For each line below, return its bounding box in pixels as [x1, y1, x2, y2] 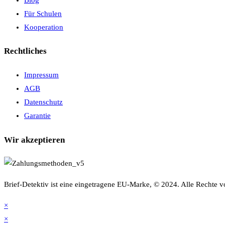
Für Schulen [24, 9, 62, 18]
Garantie [24, 111, 51, 120]
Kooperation [24, 23, 63, 31]
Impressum [24, 70, 59, 79]
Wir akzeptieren [4, 135, 65, 145]
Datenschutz [24, 97, 63, 106]
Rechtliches [4, 46, 47, 56]
